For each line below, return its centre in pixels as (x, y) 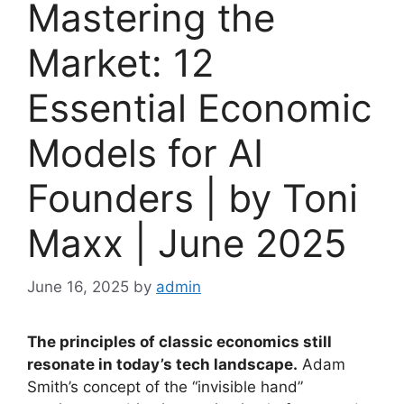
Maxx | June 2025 (187, 243)
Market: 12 (120, 62)
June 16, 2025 (78, 287)
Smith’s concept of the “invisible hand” (165, 387)
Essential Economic (199, 107)
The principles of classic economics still (179, 342)
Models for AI (145, 152)
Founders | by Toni (193, 197)
